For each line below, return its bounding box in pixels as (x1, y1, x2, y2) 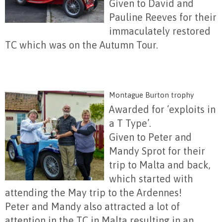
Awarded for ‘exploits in (109, 104, 216, 115)
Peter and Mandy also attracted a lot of (5, 201, 180, 212)
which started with (109, 173, 193, 184)
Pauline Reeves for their (109, 11, 217, 23)
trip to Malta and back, (109, 159, 211, 170)
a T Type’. (109, 117, 151, 129)
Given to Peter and (109, 131, 192, 143)
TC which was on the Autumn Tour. (5, 39, 158, 51)
